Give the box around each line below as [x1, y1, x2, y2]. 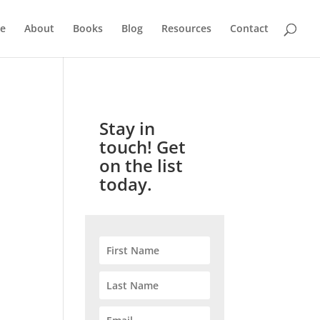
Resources [161, 21, 211, 35]
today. [99, 172, 153, 196]
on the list [99, 154, 184, 177]
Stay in [99, 116, 156, 140]
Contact [230, 21, 269, 35]
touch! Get [99, 135, 186, 159]
